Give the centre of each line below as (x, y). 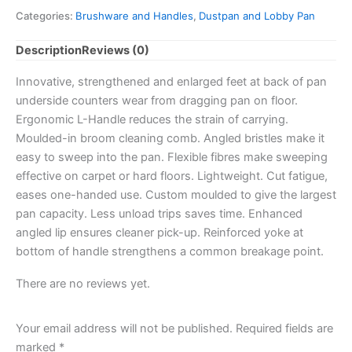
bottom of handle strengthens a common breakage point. (170, 251)
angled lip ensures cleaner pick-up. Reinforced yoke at (159, 232)
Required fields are (284, 329)
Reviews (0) (115, 50)
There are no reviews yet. (83, 284)
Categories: (46, 15)
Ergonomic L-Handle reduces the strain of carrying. (152, 119)
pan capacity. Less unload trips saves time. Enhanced (159, 213)
